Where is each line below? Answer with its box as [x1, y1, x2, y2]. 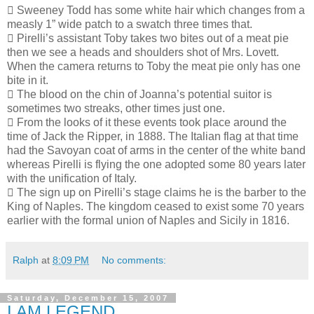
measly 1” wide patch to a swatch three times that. [7, 18, 252, 31]
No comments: [102, 254, 167, 266]
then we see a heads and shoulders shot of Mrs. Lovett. [7, 46, 279, 59]
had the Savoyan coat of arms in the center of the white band [7, 144, 306, 157]
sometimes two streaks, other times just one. [7, 102, 225, 115]
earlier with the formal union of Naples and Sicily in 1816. [7, 214, 289, 227]
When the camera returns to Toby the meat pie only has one [7, 60, 301, 73]
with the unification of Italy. [7, 172, 137, 185]
